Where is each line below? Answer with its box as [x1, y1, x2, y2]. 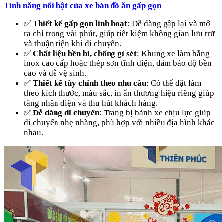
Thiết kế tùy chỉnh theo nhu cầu [33, 78, 146, 88]
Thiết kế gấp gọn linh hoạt [33, 18, 127, 28]
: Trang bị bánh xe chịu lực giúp [99, 108, 211, 117]
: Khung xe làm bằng [137, 48, 210, 58]
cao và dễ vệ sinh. [24, 68, 86, 78]
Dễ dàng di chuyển [33, 108, 99, 117]
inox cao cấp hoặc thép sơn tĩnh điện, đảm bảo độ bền [24, 58, 212, 68]
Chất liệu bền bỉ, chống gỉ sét [33, 48, 137, 58]
